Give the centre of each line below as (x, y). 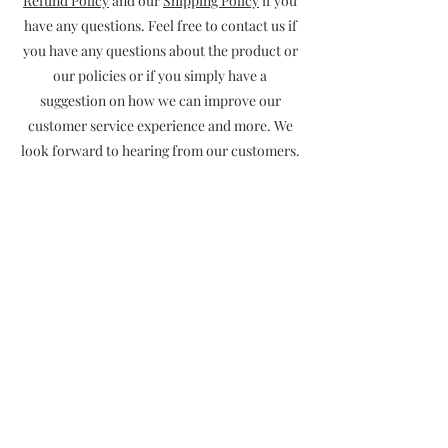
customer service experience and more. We (160, 125)
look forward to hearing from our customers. (160, 150)
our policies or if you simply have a (160, 75)
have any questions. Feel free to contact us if (160, 25)
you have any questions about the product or (160, 50)
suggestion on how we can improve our (160, 100)
